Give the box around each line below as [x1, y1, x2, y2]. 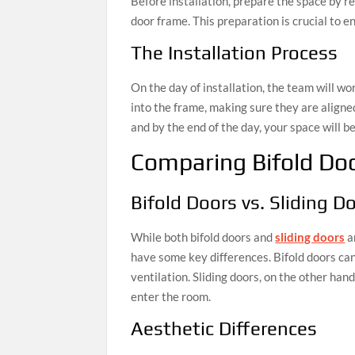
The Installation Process [131, 41, 338, 63]
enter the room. [131, 289, 212, 304]
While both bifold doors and [131, 230, 276, 245]
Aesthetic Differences [131, 318, 318, 340]
